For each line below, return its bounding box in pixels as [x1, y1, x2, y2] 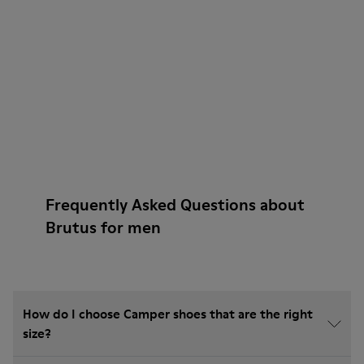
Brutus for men [45, 216, 161, 239]
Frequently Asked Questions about [45, 193, 305, 216]
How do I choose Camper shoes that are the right [23, 305, 313, 323]
